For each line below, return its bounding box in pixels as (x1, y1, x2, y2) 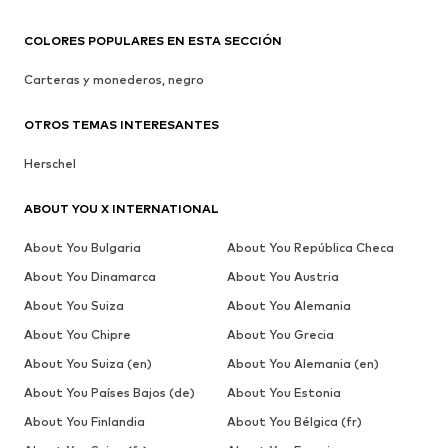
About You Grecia (226, 326, 334, 342)
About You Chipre (24, 326, 131, 342)
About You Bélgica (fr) (226, 413, 362, 429)
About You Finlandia (24, 413, 145, 429)
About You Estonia (226, 384, 341, 400)
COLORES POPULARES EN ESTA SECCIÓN (24, 32, 282, 48)
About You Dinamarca (24, 268, 156, 284)
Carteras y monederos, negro (24, 71, 204, 87)
